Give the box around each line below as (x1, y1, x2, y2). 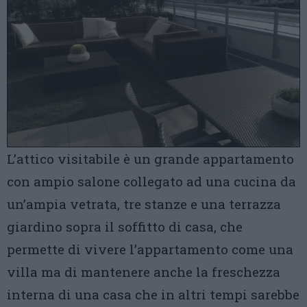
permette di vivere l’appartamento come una (7, 241, 293, 258)
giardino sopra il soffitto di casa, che (7, 218, 243, 236)
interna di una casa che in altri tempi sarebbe (7, 286, 299, 304)
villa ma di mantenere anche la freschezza (7, 263, 280, 281)
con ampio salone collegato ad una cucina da (7, 173, 296, 191)
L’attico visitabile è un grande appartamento (7, 150, 294, 168)
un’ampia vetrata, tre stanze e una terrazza (7, 195, 281, 213)
